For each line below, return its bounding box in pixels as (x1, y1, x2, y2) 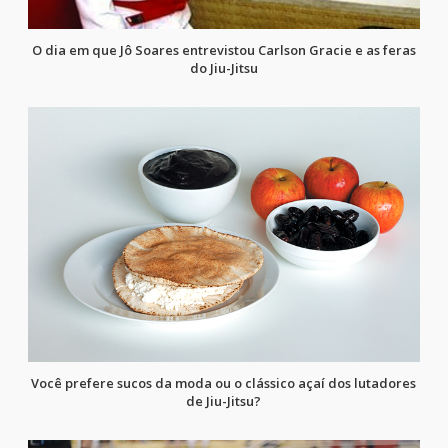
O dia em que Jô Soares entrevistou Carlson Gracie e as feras (31, 40, 416, 59)
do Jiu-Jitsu (189, 58, 258, 77)
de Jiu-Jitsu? (186, 391, 262, 410)
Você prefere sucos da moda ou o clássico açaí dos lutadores (31, 373, 417, 392)
